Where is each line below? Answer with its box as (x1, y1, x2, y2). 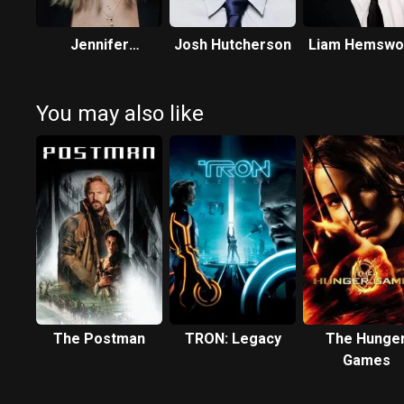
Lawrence (65, 58, 133, 75)
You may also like (36, 101, 204, 126)
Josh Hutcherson (174, 36, 291, 53)
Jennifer (69, 36, 129, 53)
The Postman (53, 330, 145, 347)
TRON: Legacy (184, 330, 281, 347)
